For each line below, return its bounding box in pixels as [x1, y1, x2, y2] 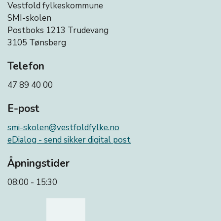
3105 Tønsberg [7, 37, 66, 48]
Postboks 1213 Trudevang [7, 25, 110, 36]
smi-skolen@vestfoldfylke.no [7, 122, 119, 133]
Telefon [7, 59, 44, 73]
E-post [7, 102, 39, 115]
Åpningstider [7, 156, 70, 170]
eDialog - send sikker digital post [7, 134, 131, 146]
